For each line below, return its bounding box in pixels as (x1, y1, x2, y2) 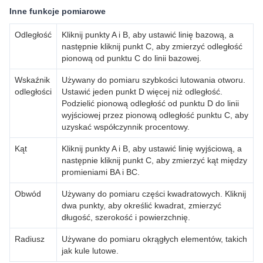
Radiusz (15, 234, 45, 244)
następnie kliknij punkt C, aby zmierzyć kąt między (62, 156, 247, 165)
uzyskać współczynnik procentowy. (62, 122, 190, 131)
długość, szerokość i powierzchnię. (62, 213, 190, 222)
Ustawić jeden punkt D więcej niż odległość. (62, 87, 222, 96)
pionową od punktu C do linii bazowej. (62, 53, 201, 63)
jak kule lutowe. (62, 246, 119, 255)
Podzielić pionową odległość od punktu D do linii (62, 99, 239, 108)
